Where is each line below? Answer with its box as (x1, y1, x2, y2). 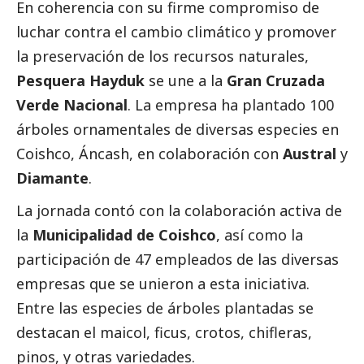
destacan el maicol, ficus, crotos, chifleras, (16, 323, 312, 343)
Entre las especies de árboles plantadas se (16, 298, 314, 318)
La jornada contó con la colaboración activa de (16, 201, 342, 221)
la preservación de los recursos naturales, (16, 46, 309, 67)
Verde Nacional (16, 95, 128, 115)
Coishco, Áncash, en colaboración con (16, 144, 279, 164)
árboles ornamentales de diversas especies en (16, 119, 339, 140)
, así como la (216, 225, 303, 245)
